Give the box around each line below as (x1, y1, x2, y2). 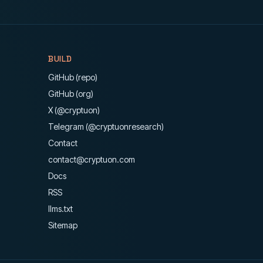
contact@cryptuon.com (48, 154, 135, 164)
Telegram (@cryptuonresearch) (48, 122, 164, 131)
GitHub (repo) (48, 72, 97, 82)
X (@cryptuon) (48, 105, 100, 115)
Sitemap (48, 220, 77, 230)
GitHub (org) (48, 89, 93, 99)
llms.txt (48, 204, 73, 214)
